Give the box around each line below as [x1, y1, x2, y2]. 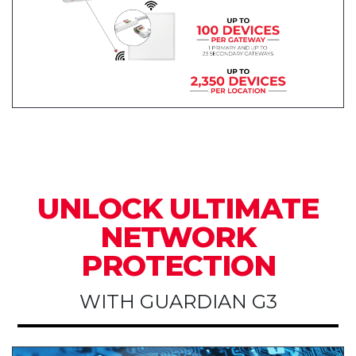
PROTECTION [80, 247, 276, 283]
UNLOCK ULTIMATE [37, 190, 319, 226]
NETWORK [100, 219, 256, 254]
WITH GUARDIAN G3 [79, 289, 277, 313]
